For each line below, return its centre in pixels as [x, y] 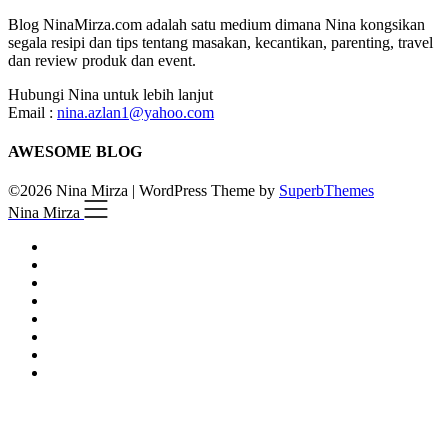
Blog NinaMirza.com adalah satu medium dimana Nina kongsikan [216, 24]
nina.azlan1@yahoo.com [135, 112]
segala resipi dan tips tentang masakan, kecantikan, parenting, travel [220, 42]
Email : [32, 112]
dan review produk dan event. [102, 60]
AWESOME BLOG [75, 151]
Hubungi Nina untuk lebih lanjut [110, 94]
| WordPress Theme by [205, 191]
